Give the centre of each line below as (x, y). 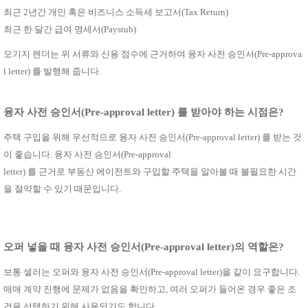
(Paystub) (119, 30)
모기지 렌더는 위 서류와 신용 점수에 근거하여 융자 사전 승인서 (129, 54)
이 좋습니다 (27, 154)
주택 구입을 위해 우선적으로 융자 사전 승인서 (95, 137)
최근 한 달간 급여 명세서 (52, 30)
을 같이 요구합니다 (260, 272)
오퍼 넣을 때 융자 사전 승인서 (72, 247)
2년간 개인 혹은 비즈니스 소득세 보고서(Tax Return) (126, 12)
